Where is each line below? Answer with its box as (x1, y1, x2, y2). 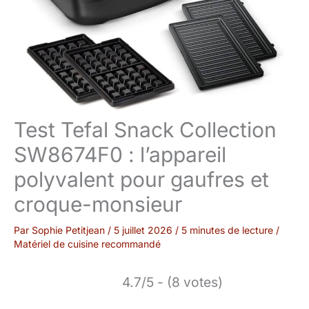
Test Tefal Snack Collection (14, 117, 277, 143)
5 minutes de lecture (181, 224, 273, 237)
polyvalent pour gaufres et (14, 167, 269, 192)
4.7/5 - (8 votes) (122, 274, 223, 291)
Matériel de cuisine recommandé (14, 238, 161, 250)
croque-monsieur (14, 192, 182, 217)
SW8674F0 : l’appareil (14, 142, 226, 168)
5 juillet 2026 (114, 224, 175, 237)
